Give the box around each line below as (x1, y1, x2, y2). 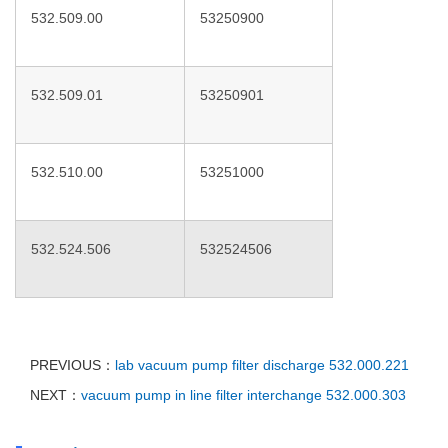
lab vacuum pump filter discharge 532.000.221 (115, 357, 409, 373)
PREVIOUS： (30, 357, 115, 373)
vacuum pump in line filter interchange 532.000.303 (81, 387, 406, 403)
